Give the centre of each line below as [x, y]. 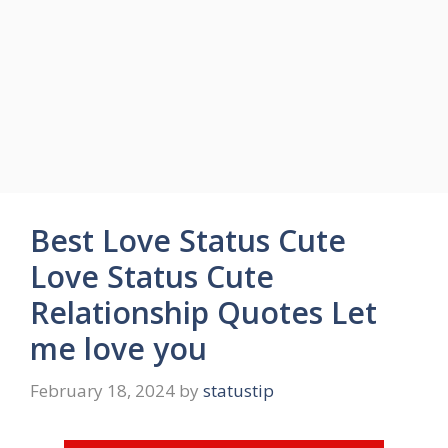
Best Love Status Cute [188, 240]
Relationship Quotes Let [203, 312]
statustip [238, 390]
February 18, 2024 [102, 390]
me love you [118, 348]
